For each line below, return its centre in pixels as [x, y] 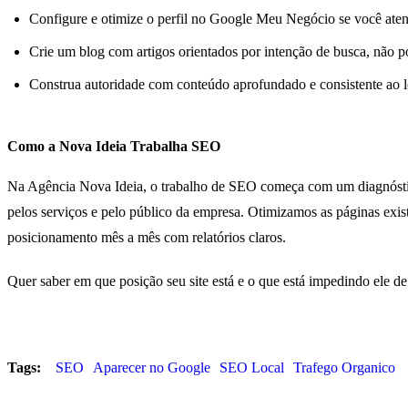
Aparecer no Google [152, 367]
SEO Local [252, 367]
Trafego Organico [344, 367]
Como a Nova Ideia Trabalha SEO [114, 146]
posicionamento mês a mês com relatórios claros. [147, 237]
